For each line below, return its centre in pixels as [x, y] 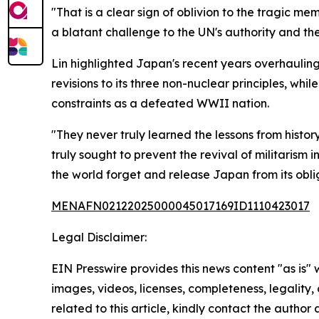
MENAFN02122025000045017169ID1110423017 [181, 206]
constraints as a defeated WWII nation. [160, 104]
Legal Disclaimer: [99, 237]
